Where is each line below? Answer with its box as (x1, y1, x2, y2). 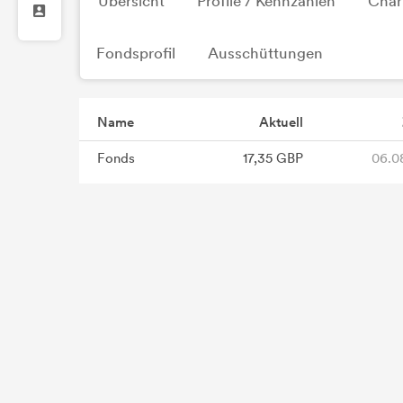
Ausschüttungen (208, 44, 323, 62)
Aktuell (259, 114, 303, 130)
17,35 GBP (243, 150, 303, 166)
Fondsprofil (96, 44, 175, 62)
